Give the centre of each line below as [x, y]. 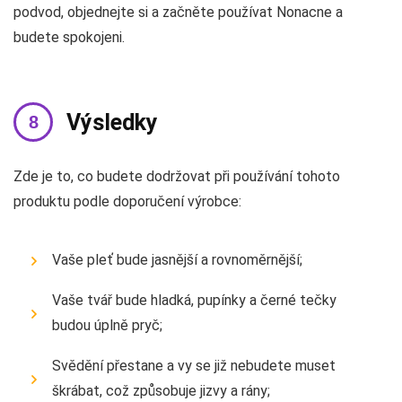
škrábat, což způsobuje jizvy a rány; [161, 391]
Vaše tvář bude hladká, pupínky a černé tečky [194, 301]
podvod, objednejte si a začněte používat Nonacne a [178, 13]
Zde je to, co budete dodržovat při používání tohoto [177, 177]
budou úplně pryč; [107, 326]
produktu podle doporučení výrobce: [127, 202]
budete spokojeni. [69, 38]
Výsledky [112, 123]
